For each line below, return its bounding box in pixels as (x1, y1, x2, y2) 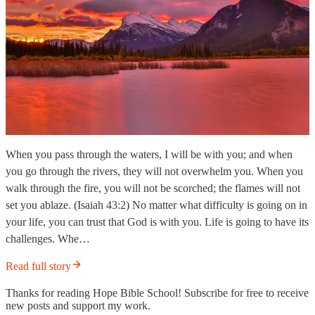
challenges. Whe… (6, 233, 90, 245)
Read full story (6, 260, 71, 273)
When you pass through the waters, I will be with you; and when (6, 148, 292, 161)
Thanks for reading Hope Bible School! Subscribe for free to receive (6, 287, 309, 300)
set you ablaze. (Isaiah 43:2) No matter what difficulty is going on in (6, 199, 307, 212)
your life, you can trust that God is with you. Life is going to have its (6, 216, 309, 229)
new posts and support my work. (6, 300, 150, 312)
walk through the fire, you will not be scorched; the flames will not (6, 182, 300, 195)
